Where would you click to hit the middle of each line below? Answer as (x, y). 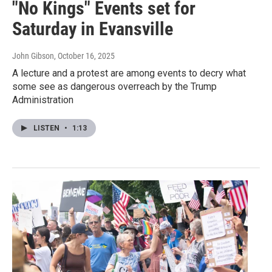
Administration (43, 100)
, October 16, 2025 (84, 56)
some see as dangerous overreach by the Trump (114, 87)
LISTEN (47, 128)
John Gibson (33, 56)
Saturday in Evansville (93, 29)
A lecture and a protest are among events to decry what (129, 73)
